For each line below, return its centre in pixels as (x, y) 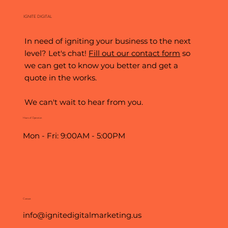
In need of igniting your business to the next (108, 41)
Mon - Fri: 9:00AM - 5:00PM (74, 136)
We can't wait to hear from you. (84, 102)
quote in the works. (61, 78)
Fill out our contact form (135, 53)
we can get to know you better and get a (102, 66)
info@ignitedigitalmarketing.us (82, 215)
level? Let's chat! (57, 53)
